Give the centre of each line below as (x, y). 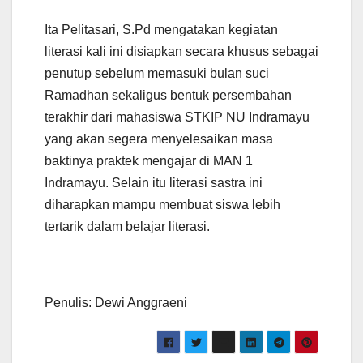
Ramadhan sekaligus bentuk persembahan (168, 95)
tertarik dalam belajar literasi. (127, 226)
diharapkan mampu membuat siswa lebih (162, 204)
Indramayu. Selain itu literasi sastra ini (154, 182)
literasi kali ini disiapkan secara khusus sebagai (181, 51)
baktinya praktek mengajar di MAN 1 (149, 160)
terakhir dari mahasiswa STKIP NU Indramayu (177, 117)
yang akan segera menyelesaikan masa (159, 139)
